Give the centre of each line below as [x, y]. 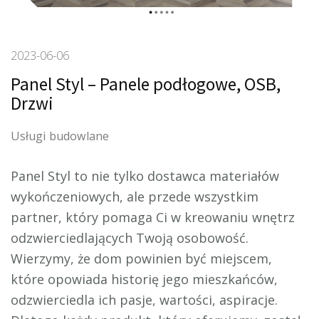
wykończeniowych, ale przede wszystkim [135, 197]
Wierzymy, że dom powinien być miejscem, [141, 259]
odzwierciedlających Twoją [92, 238]
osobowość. [211, 238]
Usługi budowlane [60, 136]
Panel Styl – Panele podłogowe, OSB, [146, 84]
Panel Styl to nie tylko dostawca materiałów [145, 176]
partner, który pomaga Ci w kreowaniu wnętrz [153, 218]
